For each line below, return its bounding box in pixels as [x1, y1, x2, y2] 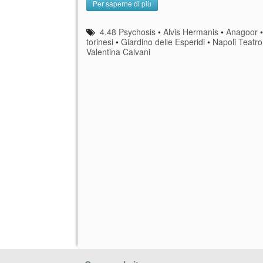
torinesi [86, 35, 113, 48]
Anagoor [226, 25, 258, 38]
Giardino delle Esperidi [121, 35, 205, 48]
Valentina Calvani [86, 45, 150, 58]
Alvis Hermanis [163, 25, 219, 38]
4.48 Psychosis [100, 25, 156, 38]
